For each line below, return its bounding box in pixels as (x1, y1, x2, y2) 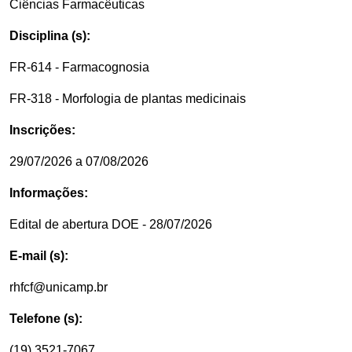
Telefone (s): (9, 312, 82, 325)
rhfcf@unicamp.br (9, 280, 108, 294)
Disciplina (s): (9, 29, 90, 42)
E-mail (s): (9, 249, 68, 262)
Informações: (9, 186, 88, 200)
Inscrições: (9, 123, 75, 137)
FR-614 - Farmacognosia (9, 60, 149, 74)
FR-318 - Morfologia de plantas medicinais (9, 92, 246, 105)
